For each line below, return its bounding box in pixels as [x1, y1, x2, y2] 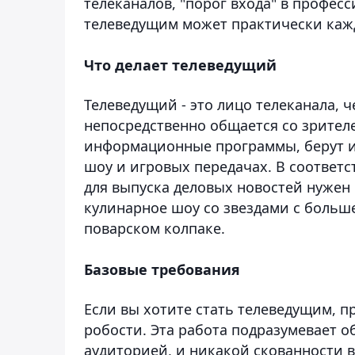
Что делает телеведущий [84, 55, 277, 74]
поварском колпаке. [84, 218, 225, 238]
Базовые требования [84, 259, 240, 279]
